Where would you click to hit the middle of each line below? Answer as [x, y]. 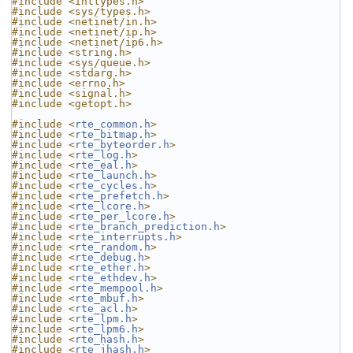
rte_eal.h [103, 165]
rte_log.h [103, 155]
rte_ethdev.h [113, 278]
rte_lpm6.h [106, 329]
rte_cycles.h [113, 186]
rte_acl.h [103, 308]
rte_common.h [113, 124]
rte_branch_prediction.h [147, 227]
